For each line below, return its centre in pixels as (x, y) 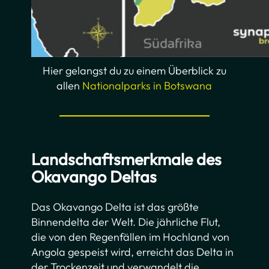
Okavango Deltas (94, 176)
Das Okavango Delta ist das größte (115, 207)
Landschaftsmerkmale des (127, 159)
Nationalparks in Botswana (147, 85)
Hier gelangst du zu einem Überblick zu (134, 70)
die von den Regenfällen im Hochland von (131, 237)
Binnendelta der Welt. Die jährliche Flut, (126, 222)
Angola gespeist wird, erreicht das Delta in (133, 252)
